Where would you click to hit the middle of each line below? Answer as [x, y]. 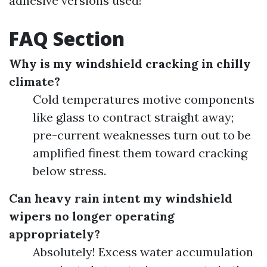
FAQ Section [67, 38]
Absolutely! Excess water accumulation [143, 252]
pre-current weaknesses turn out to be [142, 135]
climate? [35, 81]
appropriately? [55, 234]
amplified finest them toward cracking [140, 153]
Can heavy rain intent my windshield [121, 198]
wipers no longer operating [92, 216]
